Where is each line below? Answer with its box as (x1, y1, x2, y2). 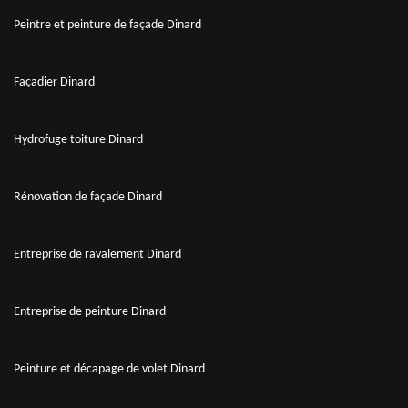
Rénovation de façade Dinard (14, 189, 162, 204)
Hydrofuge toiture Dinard (14, 132, 143, 147)
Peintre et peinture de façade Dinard (14, 17, 201, 32)
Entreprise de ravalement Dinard (14, 247, 181, 261)
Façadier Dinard (14, 75, 95, 89)
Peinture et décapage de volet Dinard (14, 362, 205, 376)
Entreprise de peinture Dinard (14, 304, 166, 319)
